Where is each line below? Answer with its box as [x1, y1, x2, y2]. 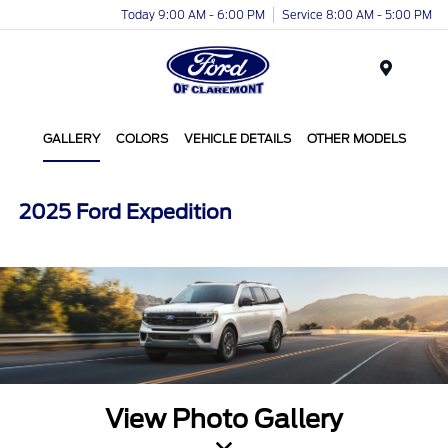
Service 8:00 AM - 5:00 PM [282, 7, 432, 22]
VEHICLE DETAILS [183, 131, 291, 146]
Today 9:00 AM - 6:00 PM [121, 7, 265, 22]
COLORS [115, 131, 168, 146]
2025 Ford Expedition [19, 200, 233, 224]
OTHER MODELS [306, 131, 406, 146]
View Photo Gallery [105, 403, 343, 434]
